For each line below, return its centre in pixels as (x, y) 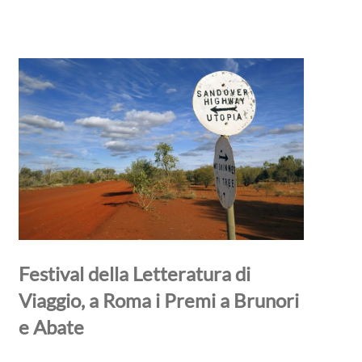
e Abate (51, 326)
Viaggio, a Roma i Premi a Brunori (158, 300)
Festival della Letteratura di (134, 273)
